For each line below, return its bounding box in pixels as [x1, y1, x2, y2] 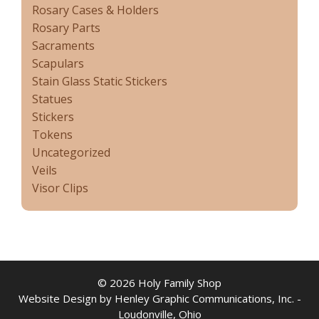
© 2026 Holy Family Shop [98, 275, 221, 290]
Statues [32, 90, 73, 107]
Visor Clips [32, 179, 88, 196]
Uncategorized [32, 144, 110, 160]
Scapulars [32, 55, 84, 71]
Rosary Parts [32, 19, 100, 36]
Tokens [32, 126, 73, 142]
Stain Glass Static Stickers [32, 73, 167, 89]
